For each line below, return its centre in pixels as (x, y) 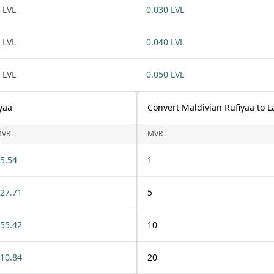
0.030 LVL (165, 9)
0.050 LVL (165, 74)
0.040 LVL (165, 42)
